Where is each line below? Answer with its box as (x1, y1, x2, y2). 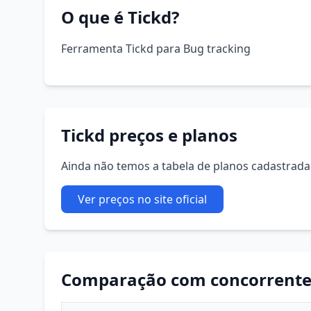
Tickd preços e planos (61, 124, 237, 146)
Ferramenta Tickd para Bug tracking (61, 41, 251, 56)
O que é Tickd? (61, 6, 179, 28)
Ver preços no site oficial (78, 192, 207, 207)
